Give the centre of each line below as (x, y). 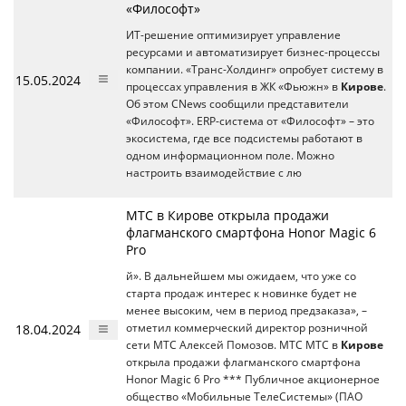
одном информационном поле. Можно (230, 155)
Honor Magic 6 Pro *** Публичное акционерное (253, 379)
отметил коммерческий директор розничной (247, 327)
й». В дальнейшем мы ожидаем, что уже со (241, 275)
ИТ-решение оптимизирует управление (233, 34)
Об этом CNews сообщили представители (237, 103)
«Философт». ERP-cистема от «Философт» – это (250, 121)
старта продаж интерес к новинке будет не (242, 293)
